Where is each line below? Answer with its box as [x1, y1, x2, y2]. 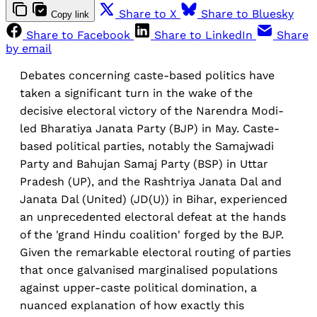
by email [6, 42, 52, 56]
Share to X [119, 7, 177, 21]
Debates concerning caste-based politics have [20, 69, 275, 83]
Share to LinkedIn [154, 28, 253, 42]
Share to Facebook [26, 28, 130, 42]
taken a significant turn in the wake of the [20, 86, 253, 100]
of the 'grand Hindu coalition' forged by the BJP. [20, 228, 284, 242]
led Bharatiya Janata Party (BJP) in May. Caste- [20, 122, 279, 136]
